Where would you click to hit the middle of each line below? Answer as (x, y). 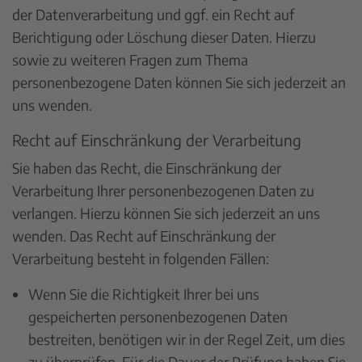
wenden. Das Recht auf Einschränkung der (144, 236)
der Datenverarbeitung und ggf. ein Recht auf (153, 14)
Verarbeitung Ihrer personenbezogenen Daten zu (163, 190)
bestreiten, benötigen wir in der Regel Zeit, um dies (187, 339)
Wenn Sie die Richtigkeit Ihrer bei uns (144, 294)
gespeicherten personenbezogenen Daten (158, 316)
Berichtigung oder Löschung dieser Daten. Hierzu (164, 37)
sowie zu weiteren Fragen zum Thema (130, 59)
